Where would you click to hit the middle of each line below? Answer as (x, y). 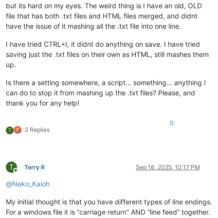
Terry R (35, 167)
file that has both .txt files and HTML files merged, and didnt (102, 16)
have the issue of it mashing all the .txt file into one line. (93, 26)
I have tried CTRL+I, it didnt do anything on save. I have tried (103, 44)
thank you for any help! (43, 103)
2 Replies (37, 129)
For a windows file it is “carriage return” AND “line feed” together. (108, 212)
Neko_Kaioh (31, 183)
